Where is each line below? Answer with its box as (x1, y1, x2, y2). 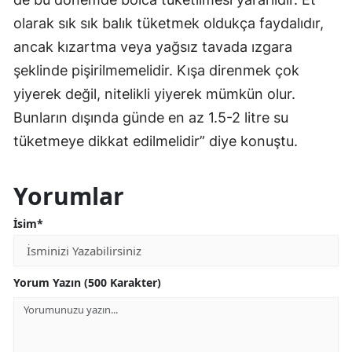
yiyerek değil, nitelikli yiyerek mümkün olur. (13, 85, 295, 102)
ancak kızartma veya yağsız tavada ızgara (13, 38, 292, 55)
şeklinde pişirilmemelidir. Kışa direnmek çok (13, 61, 299, 79)
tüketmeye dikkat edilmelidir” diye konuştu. (13, 132, 298, 149)
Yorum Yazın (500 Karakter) (13, 274, 161, 290)
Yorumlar (13, 179, 124, 212)
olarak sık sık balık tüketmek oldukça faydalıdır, (13, 14, 324, 31)
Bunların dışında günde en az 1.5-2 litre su (13, 108, 288, 126)
